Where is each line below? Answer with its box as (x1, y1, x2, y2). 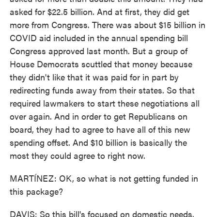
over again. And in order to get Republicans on (10, 110, 187, 122)
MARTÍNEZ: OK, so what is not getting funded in (10, 172, 198, 184)
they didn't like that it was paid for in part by (10, 71, 179, 83)
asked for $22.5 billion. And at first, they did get (10, 5, 189, 17)
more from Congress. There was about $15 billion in (10, 18, 205, 31)
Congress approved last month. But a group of (10, 45, 187, 57)
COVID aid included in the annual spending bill (10, 31, 188, 44)
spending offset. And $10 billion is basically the (10, 136, 187, 148)
